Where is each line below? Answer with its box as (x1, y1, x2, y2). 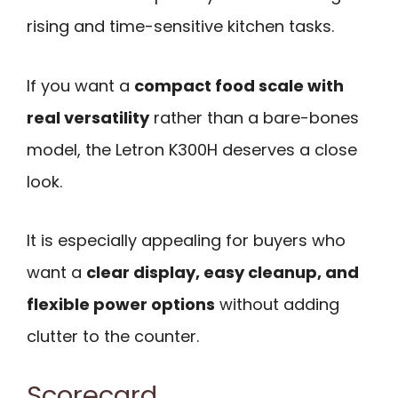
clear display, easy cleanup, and (86, 261, 359, 284)
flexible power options (27, 293, 215, 316)
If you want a (27, 74, 134, 97)
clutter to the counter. (27, 325, 199, 348)
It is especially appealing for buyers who (27, 229, 346, 252)
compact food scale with (134, 74, 344, 97)
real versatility (27, 106, 149, 129)
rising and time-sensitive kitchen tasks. (27, 15, 334, 38)
